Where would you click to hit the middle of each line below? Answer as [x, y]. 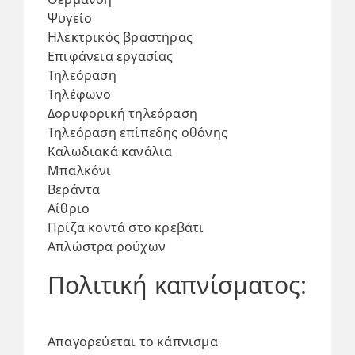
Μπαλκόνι [80, 170]
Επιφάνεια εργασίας [111, 56]
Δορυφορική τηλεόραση [122, 113]
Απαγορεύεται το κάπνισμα [133, 342]
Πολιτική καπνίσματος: [177, 285]
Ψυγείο [70, 18]
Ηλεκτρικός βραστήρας [120, 37]
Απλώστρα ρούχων [107, 246]
